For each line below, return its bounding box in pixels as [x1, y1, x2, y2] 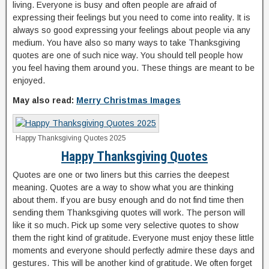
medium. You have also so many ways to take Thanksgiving [13, 38, 240, 47]
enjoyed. [13, 76, 45, 85]
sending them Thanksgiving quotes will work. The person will [13, 208, 245, 217]
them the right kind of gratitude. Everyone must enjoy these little [13, 233, 254, 243]
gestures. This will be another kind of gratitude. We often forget [13, 258, 252, 268]
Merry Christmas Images [76, 95, 181, 105]
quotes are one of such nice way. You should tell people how [13, 50, 243, 60]
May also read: [13, 95, 76, 105]
